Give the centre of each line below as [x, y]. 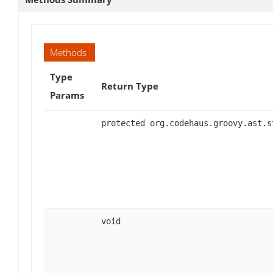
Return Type [130, 86]
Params [67, 95]
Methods [68, 53]
